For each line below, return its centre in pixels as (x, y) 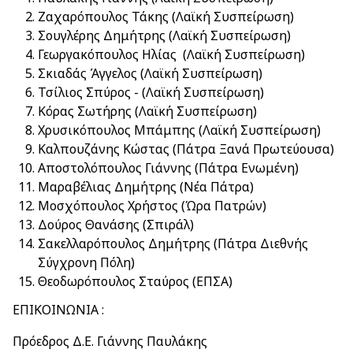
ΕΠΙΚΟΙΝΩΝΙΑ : (58, 310)
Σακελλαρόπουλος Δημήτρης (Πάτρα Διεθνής (173, 243)
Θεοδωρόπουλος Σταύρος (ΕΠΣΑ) (135, 281)
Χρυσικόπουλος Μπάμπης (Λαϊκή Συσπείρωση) (179, 130)
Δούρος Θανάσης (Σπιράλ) (116, 225)
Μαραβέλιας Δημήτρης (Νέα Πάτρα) (146, 187)
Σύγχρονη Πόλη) (86, 262)
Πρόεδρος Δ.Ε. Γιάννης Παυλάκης (110, 341)
